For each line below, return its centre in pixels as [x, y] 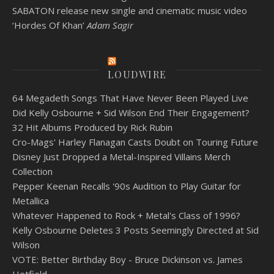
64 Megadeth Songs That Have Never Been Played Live [130, 98]
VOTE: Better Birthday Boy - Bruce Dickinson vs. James [128, 259]
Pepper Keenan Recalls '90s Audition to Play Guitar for [127, 186]
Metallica [31, 200]
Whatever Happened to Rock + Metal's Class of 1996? [126, 215]
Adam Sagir [110, 25]
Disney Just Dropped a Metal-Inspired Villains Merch [121, 156]
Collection [32, 171]
